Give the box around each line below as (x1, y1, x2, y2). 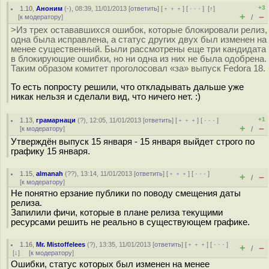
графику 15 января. (11, 147, 90, 156)
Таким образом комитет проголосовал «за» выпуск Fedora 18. (11, 64, 265, 73)
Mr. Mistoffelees (36, 241, 86, 248)
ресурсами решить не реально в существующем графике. (11, 217, 250, 227)
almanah (36, 170, 64, 177)
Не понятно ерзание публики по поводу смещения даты (11, 189, 241, 198)
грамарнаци (36, 116, 76, 124)
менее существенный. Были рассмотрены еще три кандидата (11, 44, 266, 54)
